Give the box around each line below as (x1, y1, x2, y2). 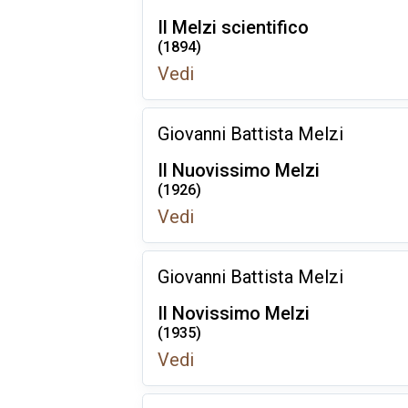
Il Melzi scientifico (158, 16, 309, 38)
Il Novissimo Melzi (158, 302, 310, 324)
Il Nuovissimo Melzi (158, 159, 320, 181)
